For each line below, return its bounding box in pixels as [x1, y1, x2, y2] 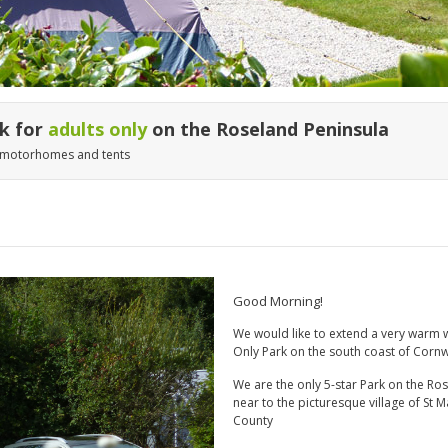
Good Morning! [232, 292, 323, 310]
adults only [48, 117, 147, 141]
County [232, 412, 273, 429]
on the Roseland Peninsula [147, 117, 389, 141]
